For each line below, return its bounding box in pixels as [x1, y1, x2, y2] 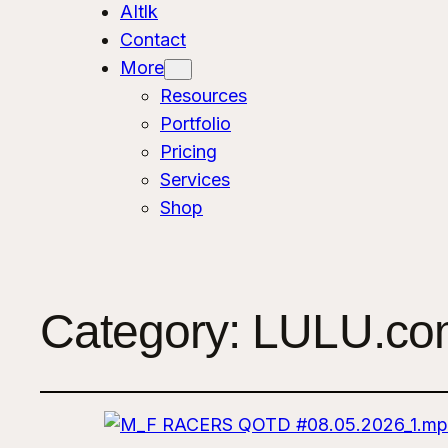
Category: [40, 304, 253, 358]
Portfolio [160, 112, 231, 134]
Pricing [160, 140, 217, 162]
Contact [120, 28, 186, 50]
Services [160, 168, 230, 190]
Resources [160, 84, 247, 106]
